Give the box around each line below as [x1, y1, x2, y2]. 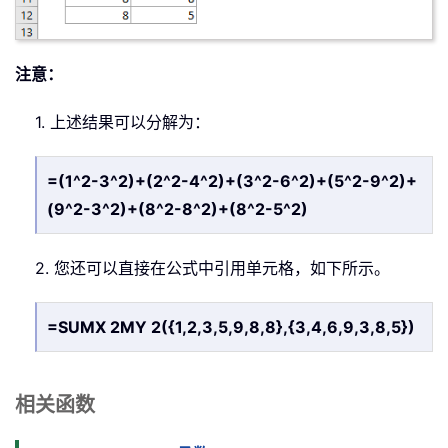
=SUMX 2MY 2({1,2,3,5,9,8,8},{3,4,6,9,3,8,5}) [47, 316, 415, 337]
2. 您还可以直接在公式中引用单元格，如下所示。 [35, 257, 390, 278]
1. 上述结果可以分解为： [35, 111, 210, 132]
